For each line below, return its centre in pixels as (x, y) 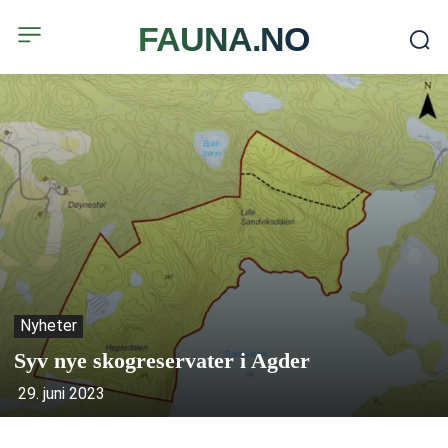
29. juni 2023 (61, 394)
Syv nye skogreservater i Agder (162, 361)
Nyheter (48, 326)
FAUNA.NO (224, 39)
